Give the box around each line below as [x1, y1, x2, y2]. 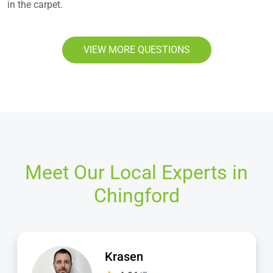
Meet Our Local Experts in [25, 161, 248, 185]
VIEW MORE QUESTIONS [83, 44, 190, 56]
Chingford [93, 184, 180, 208]
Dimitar [107, 249, 147, 264]
